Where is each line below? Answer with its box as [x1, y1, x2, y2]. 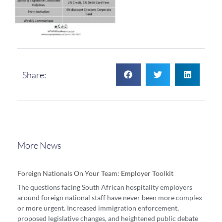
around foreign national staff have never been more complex [17, 193, 202, 202]
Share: [22, 69, 46, 80]
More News [17, 140, 61, 151]
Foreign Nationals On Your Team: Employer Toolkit [17, 169, 173, 178]
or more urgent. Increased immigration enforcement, [17, 204, 179, 213]
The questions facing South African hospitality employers [17, 183, 192, 192]
